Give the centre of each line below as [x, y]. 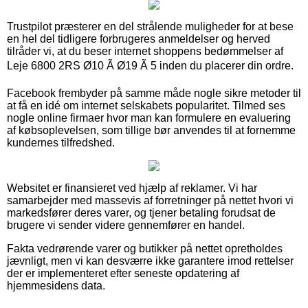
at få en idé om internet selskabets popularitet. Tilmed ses [146, 105]
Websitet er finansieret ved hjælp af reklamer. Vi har [132, 188]
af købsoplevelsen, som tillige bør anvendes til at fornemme [151, 130]
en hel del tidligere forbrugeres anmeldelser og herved [139, 38]
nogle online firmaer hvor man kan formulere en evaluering [149, 118]
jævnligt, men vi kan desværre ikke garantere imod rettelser [150, 261]
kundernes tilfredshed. [61, 142]
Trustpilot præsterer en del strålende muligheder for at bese [150, 26]
